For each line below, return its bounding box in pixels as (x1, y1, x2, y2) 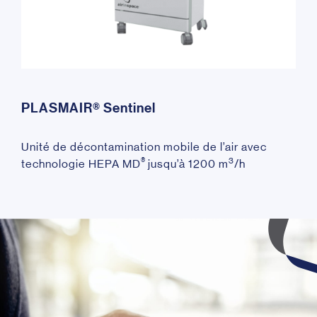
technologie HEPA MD (21, 156, 141, 171)
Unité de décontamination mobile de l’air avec (21, 139, 267, 154)
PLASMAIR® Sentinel (21, 100, 156, 116)
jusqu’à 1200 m (148, 156, 229, 171)
